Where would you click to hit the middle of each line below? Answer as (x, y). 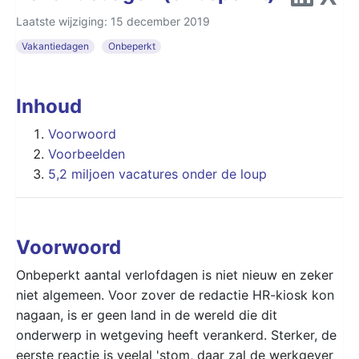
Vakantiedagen (56, 46)
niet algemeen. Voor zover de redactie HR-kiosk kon (175, 294)
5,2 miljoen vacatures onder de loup (157, 173)
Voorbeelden (87, 153)
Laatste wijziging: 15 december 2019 (113, 21)
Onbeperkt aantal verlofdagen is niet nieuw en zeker (175, 274)
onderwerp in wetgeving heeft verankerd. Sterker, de (176, 335)
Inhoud (49, 106)
